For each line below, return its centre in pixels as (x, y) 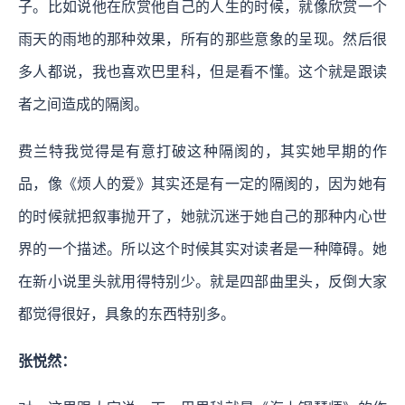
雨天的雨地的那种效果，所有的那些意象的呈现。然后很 (202, 40)
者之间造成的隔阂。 (83, 105)
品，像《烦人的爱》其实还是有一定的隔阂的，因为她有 (202, 184)
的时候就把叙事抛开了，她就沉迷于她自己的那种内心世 (202, 217)
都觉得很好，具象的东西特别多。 (127, 315)
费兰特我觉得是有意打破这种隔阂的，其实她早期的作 (202, 152)
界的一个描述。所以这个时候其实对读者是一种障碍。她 (202, 250)
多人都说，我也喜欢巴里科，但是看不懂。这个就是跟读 (202, 72)
